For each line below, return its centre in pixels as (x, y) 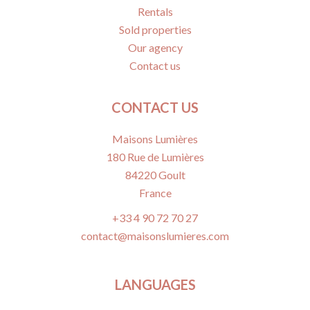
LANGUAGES (155, 284)
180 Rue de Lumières (155, 157)
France (155, 193)
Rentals (155, 11)
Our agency (155, 47)
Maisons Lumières (155, 139)
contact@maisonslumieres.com (155, 236)
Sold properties (155, 29)
